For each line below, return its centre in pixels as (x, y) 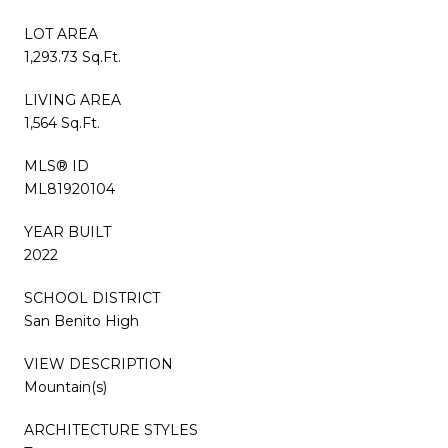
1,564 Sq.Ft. (62, 122)
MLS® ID (56, 165)
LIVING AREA (72, 99)
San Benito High (81, 320)
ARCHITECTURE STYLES (111, 429)
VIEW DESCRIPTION (98, 363)
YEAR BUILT (67, 231)
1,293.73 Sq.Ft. (72, 56)
